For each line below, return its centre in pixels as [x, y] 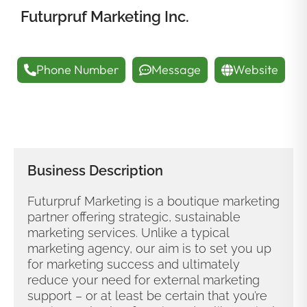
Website [256, 69]
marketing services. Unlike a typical [128, 232]
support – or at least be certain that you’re [147, 295]
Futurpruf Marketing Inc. [105, 16]
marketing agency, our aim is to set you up [149, 248]
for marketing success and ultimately [134, 264]
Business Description [95, 170]
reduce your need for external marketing [144, 280]
